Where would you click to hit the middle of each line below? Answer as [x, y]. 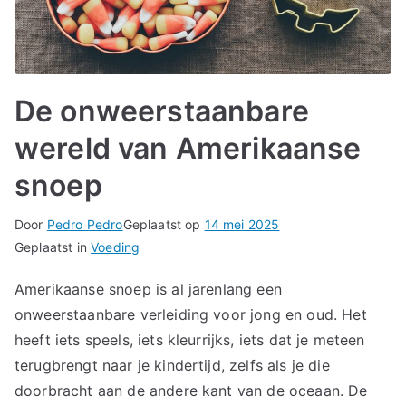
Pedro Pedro [85, 224]
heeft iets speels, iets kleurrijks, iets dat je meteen [190, 339]
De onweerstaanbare [162, 111]
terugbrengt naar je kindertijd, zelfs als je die [172, 365]
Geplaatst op [164, 224]
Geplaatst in [53, 246]
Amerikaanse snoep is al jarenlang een [148, 289]
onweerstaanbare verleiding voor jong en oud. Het [191, 314]
